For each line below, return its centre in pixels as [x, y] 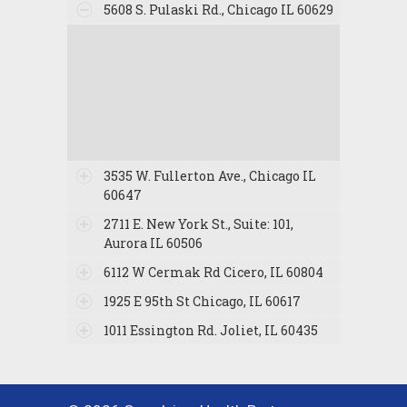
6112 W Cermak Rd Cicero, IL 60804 [213, 273]
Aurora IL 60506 [153, 243]
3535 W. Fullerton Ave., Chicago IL [210, 176]
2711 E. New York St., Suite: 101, [199, 224]
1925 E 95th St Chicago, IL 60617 [202, 302]
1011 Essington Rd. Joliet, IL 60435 [211, 331]
